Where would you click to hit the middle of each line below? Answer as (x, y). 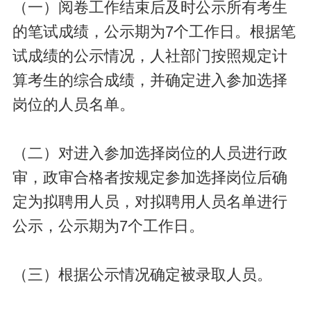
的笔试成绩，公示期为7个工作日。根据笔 (154, 32)
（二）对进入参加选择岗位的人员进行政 (150, 153)
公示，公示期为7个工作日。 (108, 226)
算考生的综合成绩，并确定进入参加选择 (150, 80)
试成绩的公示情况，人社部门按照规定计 (150, 56)
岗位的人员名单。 (73, 104)
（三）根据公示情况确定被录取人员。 (142, 275)
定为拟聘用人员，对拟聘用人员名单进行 (150, 202)
